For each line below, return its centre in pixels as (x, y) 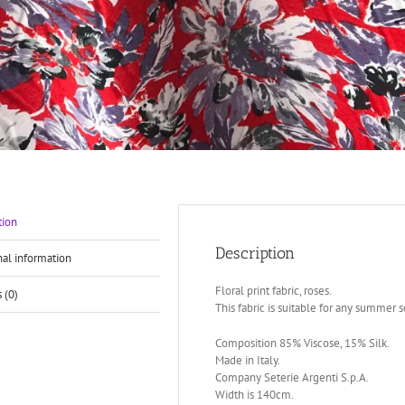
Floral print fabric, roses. (274, 290)
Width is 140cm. (255, 394)
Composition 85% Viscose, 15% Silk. (303, 343)
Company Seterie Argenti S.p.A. (292, 377)
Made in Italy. (248, 360)
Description (255, 253)
